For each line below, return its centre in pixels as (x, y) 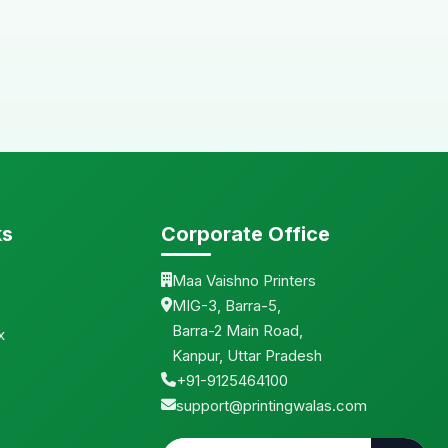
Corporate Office (245, 233)
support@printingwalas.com (271, 405)
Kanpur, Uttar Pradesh (247, 355)
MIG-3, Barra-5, (226, 305)
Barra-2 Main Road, (237, 330)
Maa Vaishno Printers (244, 280)
